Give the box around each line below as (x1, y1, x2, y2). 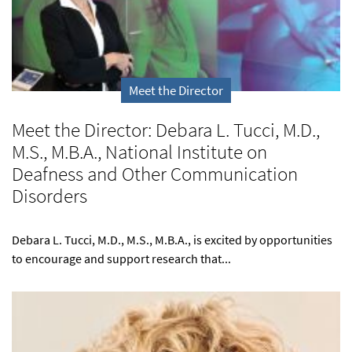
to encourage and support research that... (12, 250, 231, 266)
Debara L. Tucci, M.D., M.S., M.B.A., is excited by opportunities (12, 231, 332, 247)
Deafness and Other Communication (12, 160, 298, 186)
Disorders (12, 182, 87, 208)
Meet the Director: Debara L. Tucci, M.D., (12, 116, 320, 142)
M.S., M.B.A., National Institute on (12, 138, 267, 164)
